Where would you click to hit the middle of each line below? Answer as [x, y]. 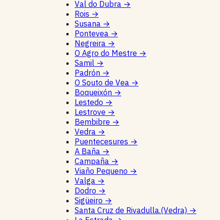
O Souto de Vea [103, 83]
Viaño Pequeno [102, 171]
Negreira [91, 43]
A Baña [88, 151]
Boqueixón [94, 93]
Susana [89, 24]
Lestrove [91, 112]
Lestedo [90, 102]
